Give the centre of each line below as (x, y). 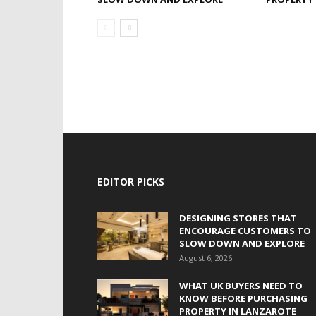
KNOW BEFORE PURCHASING (243, 298)
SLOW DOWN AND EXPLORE (242, 243)
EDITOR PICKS (131, 182)
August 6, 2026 (206, 258)
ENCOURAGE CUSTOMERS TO (245, 231)
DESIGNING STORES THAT (238, 218)
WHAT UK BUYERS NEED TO (241, 286)
